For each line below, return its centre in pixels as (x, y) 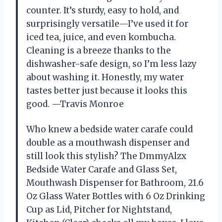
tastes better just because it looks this (107, 90)
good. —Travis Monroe (75, 104)
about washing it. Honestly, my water (105, 77)
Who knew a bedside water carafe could (110, 129)
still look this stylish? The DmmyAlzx (106, 156)
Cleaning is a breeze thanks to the (99, 50)
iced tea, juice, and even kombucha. (101, 37)
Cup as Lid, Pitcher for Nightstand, (99, 209)
